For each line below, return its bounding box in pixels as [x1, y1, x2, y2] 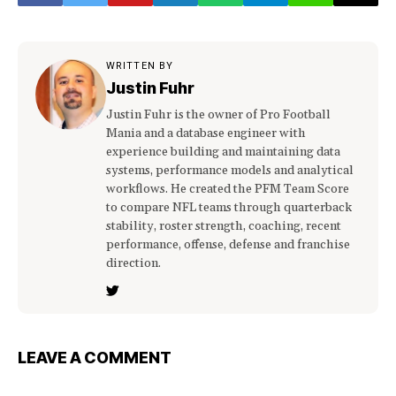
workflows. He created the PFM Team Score [106, 181, 349, 198]
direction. [106, 255, 161, 272]
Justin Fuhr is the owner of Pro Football [106, 107, 331, 124]
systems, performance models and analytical [106, 163, 354, 179]
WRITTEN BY [106, 60, 173, 72]
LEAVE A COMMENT [18, 348, 171, 368]
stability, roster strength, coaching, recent [106, 218, 341, 235]
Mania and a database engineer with [106, 126, 306, 142]
